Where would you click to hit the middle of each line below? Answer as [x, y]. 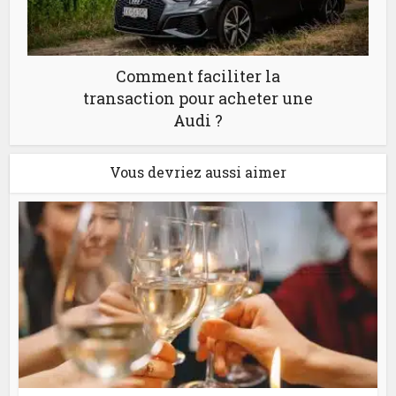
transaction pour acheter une [198, 98]
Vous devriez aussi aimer [198, 172]
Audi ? [198, 120]
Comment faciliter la [198, 76]
